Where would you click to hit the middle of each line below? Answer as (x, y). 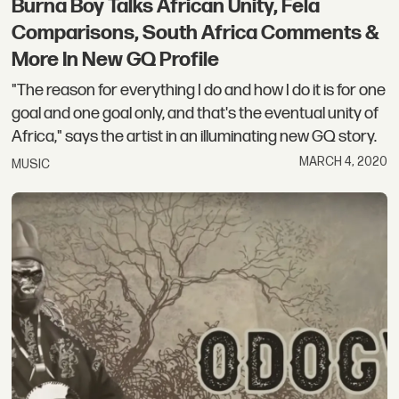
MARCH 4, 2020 (343, 162)
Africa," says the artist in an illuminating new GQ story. (195, 136)
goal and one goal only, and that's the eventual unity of (195, 113)
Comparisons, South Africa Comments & (196, 33)
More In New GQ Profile (116, 60)
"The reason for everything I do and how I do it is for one (199, 90)
